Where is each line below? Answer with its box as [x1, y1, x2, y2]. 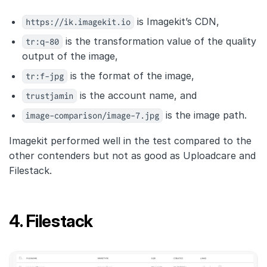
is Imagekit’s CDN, [134, 15, 219, 28]
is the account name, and [77, 89, 197, 102]
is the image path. [163, 109, 247, 122]
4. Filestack [9, 211, 93, 232]
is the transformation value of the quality [63, 35, 256, 48]
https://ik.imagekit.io [26, 15, 131, 29]
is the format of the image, [67, 70, 194, 82]
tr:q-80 [26, 35, 59, 49]
